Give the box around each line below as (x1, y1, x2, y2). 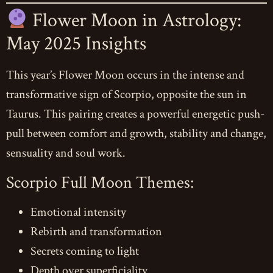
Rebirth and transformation (30, 223, 162, 239)
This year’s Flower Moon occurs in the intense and (6, 66, 244, 83)
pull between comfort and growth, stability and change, (6, 125, 266, 141)
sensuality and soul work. (6, 144, 126, 161)
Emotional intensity (30, 204, 126, 220)
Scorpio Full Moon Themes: (6, 171, 194, 194)
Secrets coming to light (30, 243, 139, 259)
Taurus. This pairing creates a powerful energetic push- (6, 105, 264, 122)
